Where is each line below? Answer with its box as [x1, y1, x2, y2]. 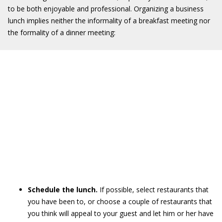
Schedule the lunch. [28, 185, 100, 194]
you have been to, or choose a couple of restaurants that [28, 197, 212, 206]
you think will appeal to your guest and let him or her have [28, 209, 214, 218]
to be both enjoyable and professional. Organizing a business [8, 4, 204, 13]
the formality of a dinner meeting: [8, 28, 115, 37]
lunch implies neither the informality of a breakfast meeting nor [8, 16, 210, 25]
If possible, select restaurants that [100, 185, 209, 194]
